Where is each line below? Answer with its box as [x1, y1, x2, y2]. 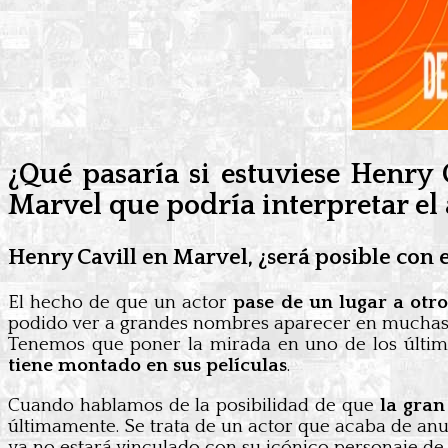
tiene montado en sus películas [8, 354, 287, 376]
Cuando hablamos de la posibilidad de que [8, 394, 374, 416]
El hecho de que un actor [8, 291, 228, 313]
